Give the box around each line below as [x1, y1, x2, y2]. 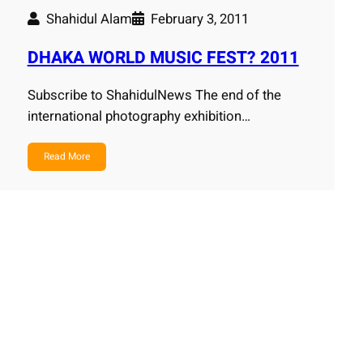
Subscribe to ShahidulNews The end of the [27, 85, 281, 106]
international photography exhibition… [27, 106, 250, 127]
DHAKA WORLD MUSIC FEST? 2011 [27, 45, 299, 70]
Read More [43, 149, 90, 164]
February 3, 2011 [150, 9, 249, 30]
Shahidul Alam [45, 9, 132, 30]
